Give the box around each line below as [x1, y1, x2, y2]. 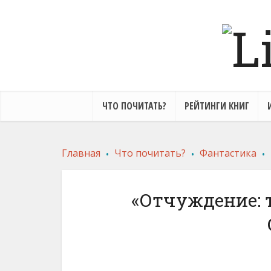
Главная [62, 146, 100, 160]
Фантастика [200, 146, 256, 160]
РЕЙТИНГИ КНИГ [184, 99, 249, 113]
